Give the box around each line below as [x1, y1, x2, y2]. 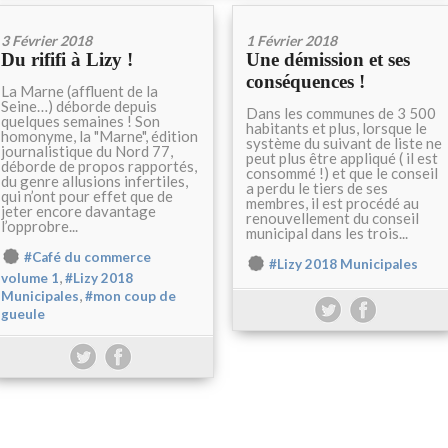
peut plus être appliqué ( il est [246, 149, 438, 167]
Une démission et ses [246, 49, 410, 70]
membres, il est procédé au [246, 194, 419, 212]
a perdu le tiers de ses [246, 179, 388, 197]
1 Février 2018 [246, 32, 337, 49]
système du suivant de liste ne [246, 134, 442, 152]
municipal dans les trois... [246, 224, 408, 242]
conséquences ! [246, 71, 365, 92]
